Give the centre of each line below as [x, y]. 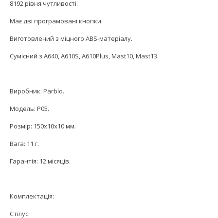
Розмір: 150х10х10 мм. [43, 126]
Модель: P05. [29, 109]
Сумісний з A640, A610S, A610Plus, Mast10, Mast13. [84, 56]
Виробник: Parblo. [37, 91]
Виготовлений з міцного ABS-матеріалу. [71, 39]
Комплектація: [32, 196]
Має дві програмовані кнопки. [56, 21]
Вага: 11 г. [24, 144]
